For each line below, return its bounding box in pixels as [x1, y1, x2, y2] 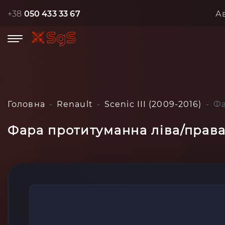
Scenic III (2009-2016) [104, 99, 202, 109]
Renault [56, 99, 93, 109]
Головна [8, 99, 45, 109]
